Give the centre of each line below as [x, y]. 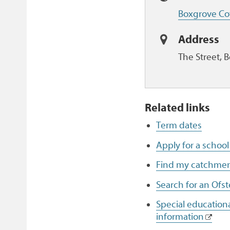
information [180, 216]
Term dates [179, 126]
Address [199, 39]
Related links [178, 108]
